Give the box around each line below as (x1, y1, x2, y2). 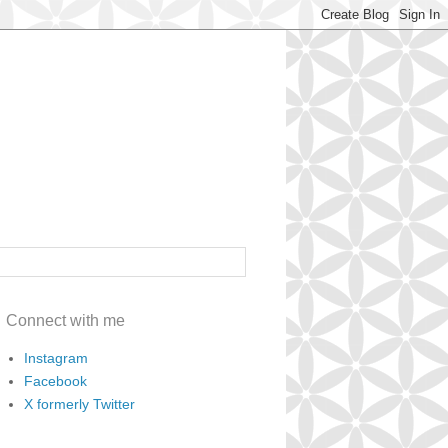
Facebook (23, 372, 87, 389)
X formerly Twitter (23, 395, 135, 412)
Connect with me (6, 312, 125, 330)
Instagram (23, 349, 88, 366)
